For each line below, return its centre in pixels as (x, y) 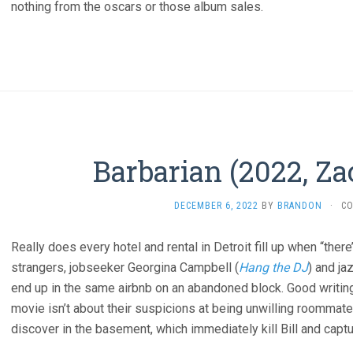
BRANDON (300, 206)
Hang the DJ (273, 268)
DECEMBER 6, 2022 (216, 206)
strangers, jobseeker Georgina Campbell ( (125, 268)
